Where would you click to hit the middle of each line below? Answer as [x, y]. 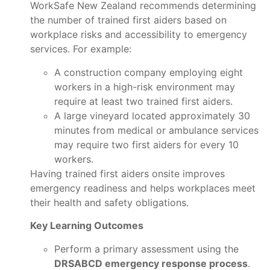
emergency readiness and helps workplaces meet [143, 188]
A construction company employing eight [149, 72]
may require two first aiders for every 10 [146, 144]
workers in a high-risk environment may [145, 86]
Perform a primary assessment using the [146, 249]
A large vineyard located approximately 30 [152, 115]
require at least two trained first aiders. [143, 101]
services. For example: [81, 49]
